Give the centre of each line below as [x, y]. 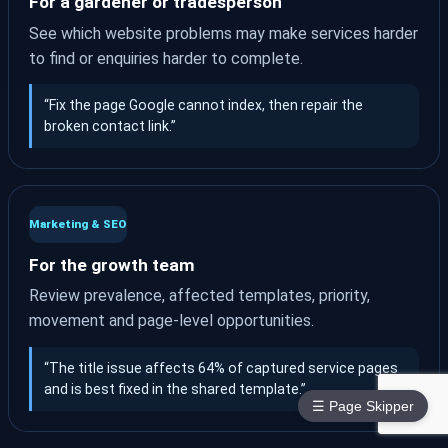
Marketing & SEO [78, 224]
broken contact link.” [110, 126]
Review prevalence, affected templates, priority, [199, 296]
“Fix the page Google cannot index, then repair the [203, 105]
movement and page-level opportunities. [171, 321]
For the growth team [112, 265]
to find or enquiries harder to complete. [166, 58]
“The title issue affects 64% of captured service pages [221, 367]
